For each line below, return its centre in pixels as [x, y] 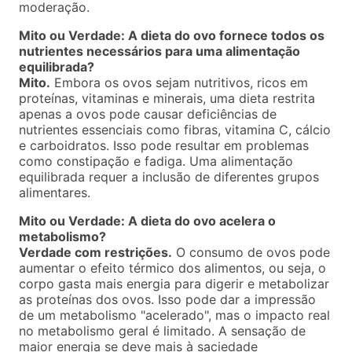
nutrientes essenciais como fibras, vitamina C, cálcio [175, 130]
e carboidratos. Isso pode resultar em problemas [164, 146]
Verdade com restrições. [95, 253]
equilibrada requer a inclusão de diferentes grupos [169, 177]
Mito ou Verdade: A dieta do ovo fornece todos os [172, 36]
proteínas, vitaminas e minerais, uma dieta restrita [167, 99]
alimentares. [55, 193]
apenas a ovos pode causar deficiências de [148, 114]
